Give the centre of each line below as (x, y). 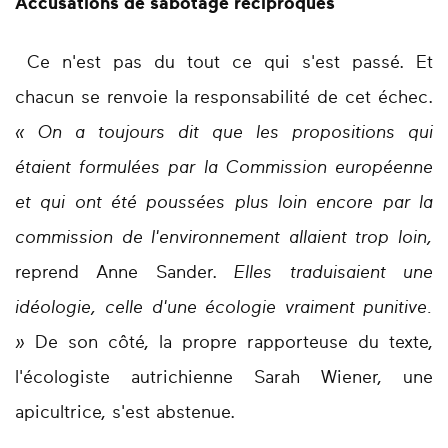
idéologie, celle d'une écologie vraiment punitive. (224, 308)
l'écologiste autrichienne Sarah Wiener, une (224, 378)
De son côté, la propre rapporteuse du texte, (229, 343)
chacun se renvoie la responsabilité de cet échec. (224, 98)
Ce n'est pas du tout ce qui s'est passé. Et (224, 63)
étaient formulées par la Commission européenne (224, 168)
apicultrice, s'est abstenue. (128, 413)
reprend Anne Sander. (116, 273)
